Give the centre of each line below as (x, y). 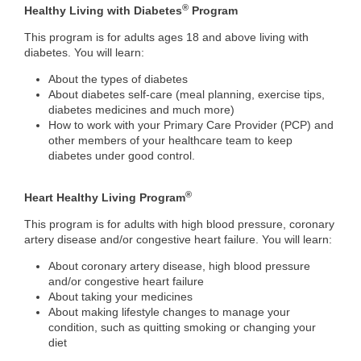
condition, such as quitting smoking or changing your (182, 327)
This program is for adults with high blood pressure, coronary (179, 224)
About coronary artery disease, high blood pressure (179, 266)
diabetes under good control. (122, 155)
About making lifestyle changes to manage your (169, 311)
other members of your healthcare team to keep (170, 140)
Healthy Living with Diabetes (103, 10)
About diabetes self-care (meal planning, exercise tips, (187, 94)
